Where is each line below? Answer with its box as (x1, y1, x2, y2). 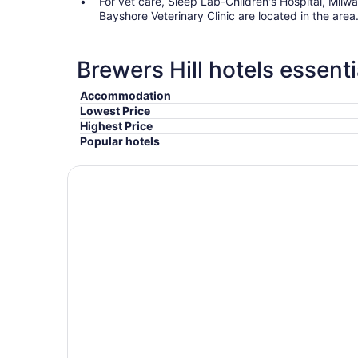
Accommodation (80, 89, 171, 102)
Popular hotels (80, 134, 160, 148)
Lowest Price (80, 104, 150, 117)
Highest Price (80, 119, 153, 133)
